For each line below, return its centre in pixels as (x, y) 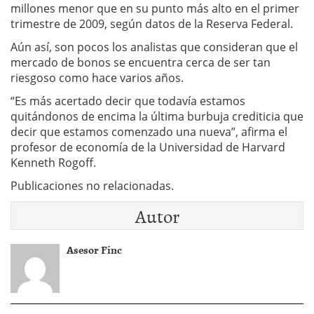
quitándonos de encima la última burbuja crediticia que (157, 116)
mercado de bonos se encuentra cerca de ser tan (141, 62)
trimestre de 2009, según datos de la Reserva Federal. (152, 24)
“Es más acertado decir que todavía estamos (128, 101)
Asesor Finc (94, 250)
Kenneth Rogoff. (53, 163)
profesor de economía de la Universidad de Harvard (148, 147)
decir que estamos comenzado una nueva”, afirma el (149, 132)
